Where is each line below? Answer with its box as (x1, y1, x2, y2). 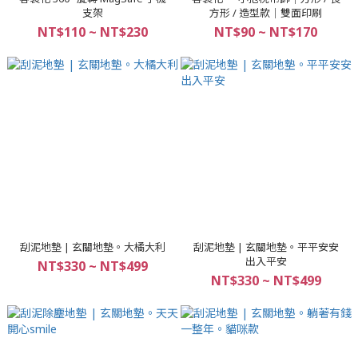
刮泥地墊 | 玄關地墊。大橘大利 (19, 240, 165, 254)
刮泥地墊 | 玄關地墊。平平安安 (193, 240, 339, 254)
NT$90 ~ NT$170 (214, 23, 317, 41)
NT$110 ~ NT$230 (37, 23, 148, 41)
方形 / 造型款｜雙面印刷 (209, 6, 322, 20)
